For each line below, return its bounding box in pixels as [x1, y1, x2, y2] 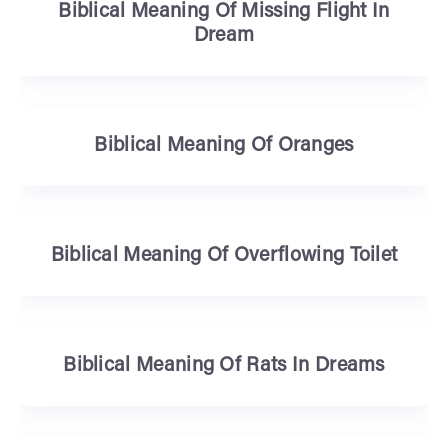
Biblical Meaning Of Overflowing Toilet [50, 246, 398, 266]
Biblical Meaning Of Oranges [94, 136, 354, 156]
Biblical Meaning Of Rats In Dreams [63, 356, 385, 376]
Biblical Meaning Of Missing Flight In [58, 2, 390, 22]
